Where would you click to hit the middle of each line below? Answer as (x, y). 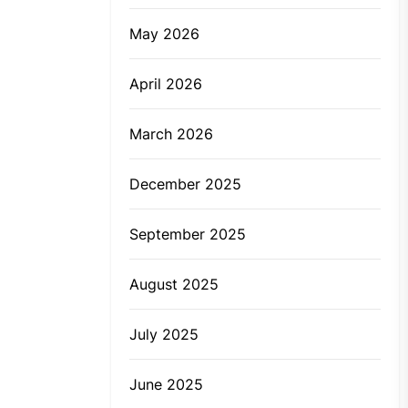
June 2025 (166, 385)
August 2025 (174, 285)
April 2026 (166, 84)
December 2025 (185, 184)
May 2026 (164, 34)
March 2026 (171, 134)
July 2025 (164, 335)
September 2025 (188, 235)
